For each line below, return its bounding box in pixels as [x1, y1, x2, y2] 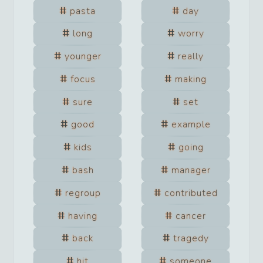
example [171, 118, 211, 131]
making [175, 72, 207, 86]
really [178, 50, 204, 63]
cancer [176, 209, 206, 222]
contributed [164, 186, 218, 200]
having [68, 209, 97, 222]
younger [64, 50, 102, 63]
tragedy [173, 232, 209, 245]
